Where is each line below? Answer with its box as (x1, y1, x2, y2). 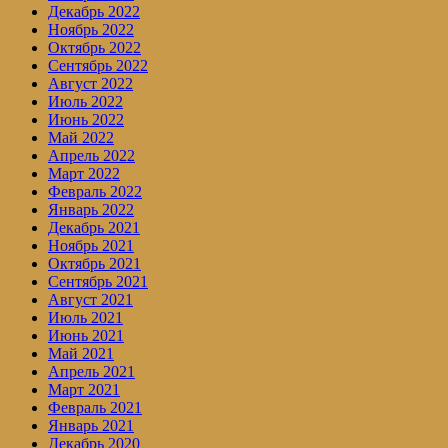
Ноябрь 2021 (48, 237, 134, 255)
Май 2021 (48, 345, 114, 363)
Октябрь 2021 (48, 255, 141, 273)
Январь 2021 (48, 417, 134, 435)
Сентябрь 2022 (48, 57, 148, 75)
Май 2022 (48, 129, 114, 147)
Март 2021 (48, 381, 120, 399)
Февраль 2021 (48, 399, 142, 417)
